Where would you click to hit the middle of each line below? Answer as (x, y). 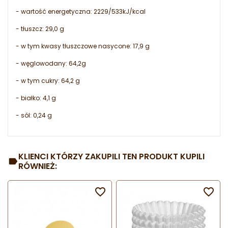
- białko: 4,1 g (36, 98)
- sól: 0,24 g (34, 116)
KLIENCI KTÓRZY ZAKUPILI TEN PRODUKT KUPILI (112, 157)
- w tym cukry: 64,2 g (48, 81)
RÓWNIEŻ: (38, 166)
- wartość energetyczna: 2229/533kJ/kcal (81, 12)
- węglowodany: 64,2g (51, 64)
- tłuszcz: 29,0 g (40, 29)
